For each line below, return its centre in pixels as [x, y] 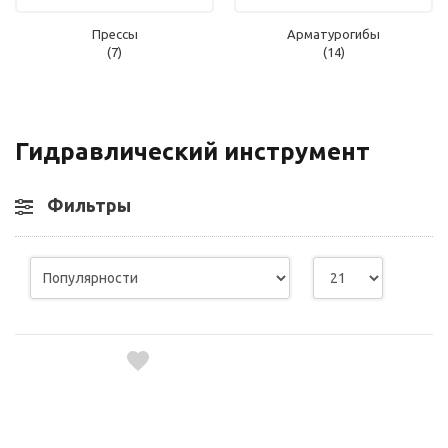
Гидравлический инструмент [192, 151]
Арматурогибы [333, 33]
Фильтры [89, 204]
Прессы [114, 33]
